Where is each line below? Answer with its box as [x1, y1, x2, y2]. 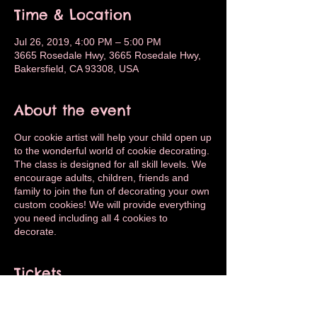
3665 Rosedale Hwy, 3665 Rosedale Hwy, [14, 50, 201, 61]
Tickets [14, 264, 62, 282]
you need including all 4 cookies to [14, 212, 168, 224]
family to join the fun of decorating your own [14, 185, 209, 197]
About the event [14, 101, 131, 119]
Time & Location [14, 6, 132, 23]
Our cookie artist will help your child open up [14, 132, 212, 143]
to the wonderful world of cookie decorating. [14, 145, 209, 156]
